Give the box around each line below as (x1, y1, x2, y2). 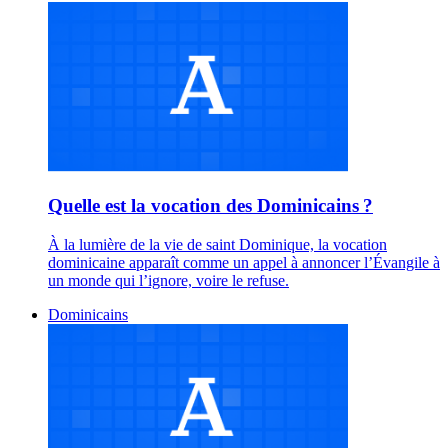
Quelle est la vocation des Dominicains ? (48, 195, 373, 217)
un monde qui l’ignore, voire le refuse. (48, 271, 289, 289)
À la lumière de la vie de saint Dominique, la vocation (48, 235, 387, 253)
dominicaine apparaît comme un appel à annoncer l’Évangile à (48, 253, 440, 271)
